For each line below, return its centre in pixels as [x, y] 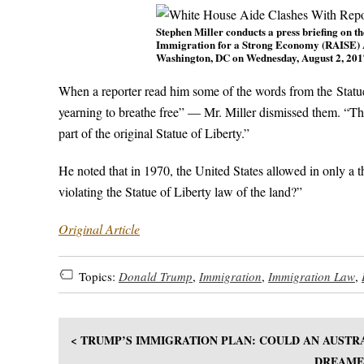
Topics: [99, 276]
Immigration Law [312, 276]
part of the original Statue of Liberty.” [154, 133]
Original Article [99, 229]
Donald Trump [156, 276]
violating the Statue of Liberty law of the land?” [180, 191]
